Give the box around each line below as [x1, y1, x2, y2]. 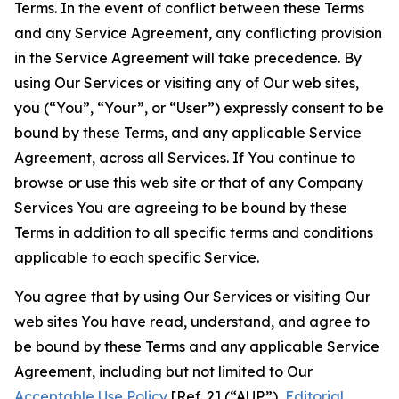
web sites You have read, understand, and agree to [14, 313, 370, 330]
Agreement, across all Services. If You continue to [14, 149, 355, 167]
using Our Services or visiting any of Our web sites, [14, 74, 359, 92]
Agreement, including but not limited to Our [14, 362, 313, 380]
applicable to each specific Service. [14, 248, 259, 266]
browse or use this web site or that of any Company [14, 174, 363, 191]
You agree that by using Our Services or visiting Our [14, 288, 370, 305]
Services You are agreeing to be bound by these [14, 199, 347, 216]
